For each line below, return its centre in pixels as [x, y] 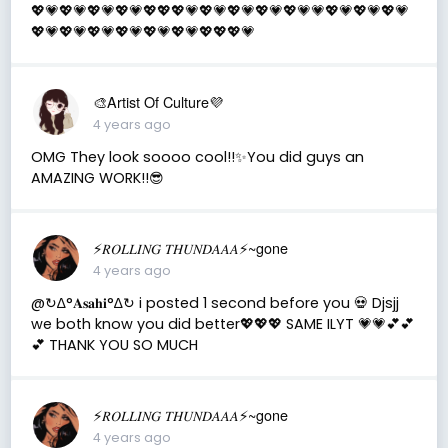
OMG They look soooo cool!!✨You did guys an [197, 156]
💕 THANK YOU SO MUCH [114, 344]
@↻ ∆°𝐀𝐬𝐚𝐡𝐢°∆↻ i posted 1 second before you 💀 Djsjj [214, 302]
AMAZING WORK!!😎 [97, 177]
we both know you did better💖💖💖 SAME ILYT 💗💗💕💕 [222, 323]
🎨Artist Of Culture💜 [157, 101]
